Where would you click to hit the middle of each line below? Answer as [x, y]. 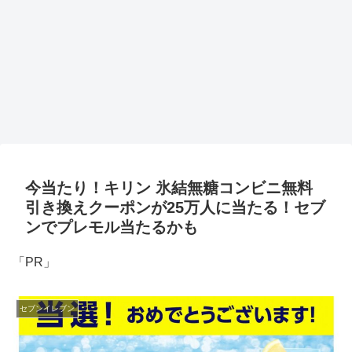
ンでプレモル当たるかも [112, 227]
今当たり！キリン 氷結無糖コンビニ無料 [169, 188]
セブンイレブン [47, 308]
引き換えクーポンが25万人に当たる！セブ [175, 208]
